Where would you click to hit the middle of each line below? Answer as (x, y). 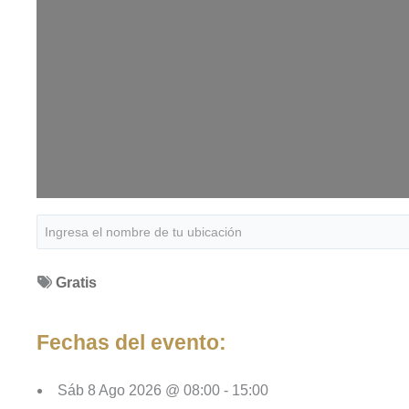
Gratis (76, 282)
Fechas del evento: (131, 342)
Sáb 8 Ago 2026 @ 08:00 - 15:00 (163, 391)
